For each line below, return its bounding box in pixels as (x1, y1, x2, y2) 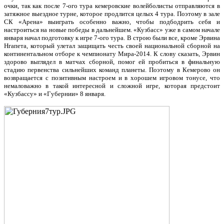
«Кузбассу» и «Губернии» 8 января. (4, 90, 105, 97)
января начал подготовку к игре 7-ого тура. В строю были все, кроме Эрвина (4, 34, 220, 41)
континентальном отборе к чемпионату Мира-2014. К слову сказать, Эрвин (4, 50, 220, 57)
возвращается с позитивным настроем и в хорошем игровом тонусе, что (4, 74, 220, 81)
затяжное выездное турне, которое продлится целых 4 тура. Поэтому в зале (4, 10, 220, 17)
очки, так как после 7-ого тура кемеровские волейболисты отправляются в (4, 2, 220, 9)
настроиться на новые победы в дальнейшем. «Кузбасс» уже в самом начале (4, 26, 220, 33)
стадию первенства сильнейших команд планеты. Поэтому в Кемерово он (4, 66, 220, 73)
